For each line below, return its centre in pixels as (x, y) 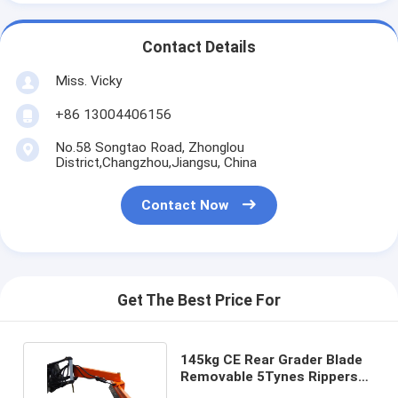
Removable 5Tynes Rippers (270, 376)
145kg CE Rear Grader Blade (272, 359)
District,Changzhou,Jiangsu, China (155, 162)
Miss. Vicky (88, 80)
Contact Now (185, 206)
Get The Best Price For (199, 301)
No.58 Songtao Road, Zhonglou (149, 147)
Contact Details (199, 48)
